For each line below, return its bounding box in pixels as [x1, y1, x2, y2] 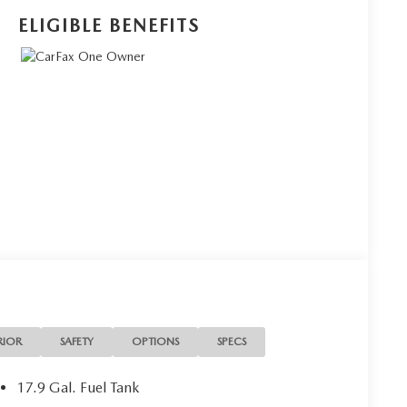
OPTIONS [132, 334, 180, 348]
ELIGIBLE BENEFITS [18, 14, 201, 36]
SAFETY [60, 334, 94, 348]
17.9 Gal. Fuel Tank [16, 378, 140, 396]
